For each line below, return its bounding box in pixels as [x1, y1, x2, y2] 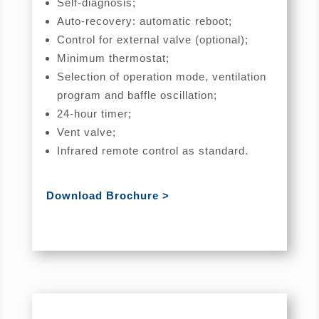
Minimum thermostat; [56, 52, 169, 65]
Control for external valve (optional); [56, 33, 249, 46]
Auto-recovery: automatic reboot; [56, 15, 232, 28]
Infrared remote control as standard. [56, 145, 249, 157]
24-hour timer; [56, 108, 132, 120]
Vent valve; [56, 126, 116, 139]
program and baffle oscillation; [56, 89, 217, 102]
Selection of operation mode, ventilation [56, 70, 266, 83]
